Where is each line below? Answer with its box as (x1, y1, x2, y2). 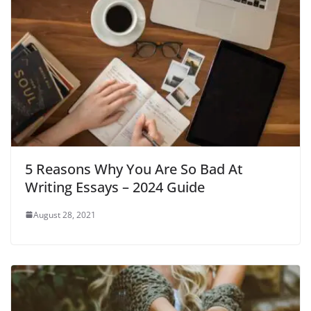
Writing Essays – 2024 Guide (25, 177, 205, 196)
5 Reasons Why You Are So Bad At (25, 159, 243, 178)
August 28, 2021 (33, 208, 96, 221)
